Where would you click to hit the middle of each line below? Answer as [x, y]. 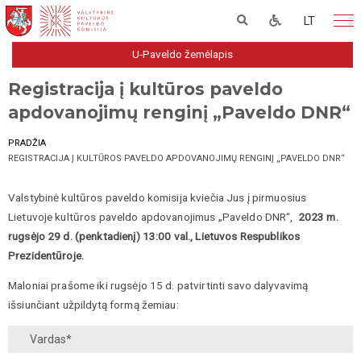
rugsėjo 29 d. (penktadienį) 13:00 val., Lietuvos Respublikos [154, 236]
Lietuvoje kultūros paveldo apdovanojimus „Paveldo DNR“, [153, 216]
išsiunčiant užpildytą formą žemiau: [93, 305]
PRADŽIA [27, 143]
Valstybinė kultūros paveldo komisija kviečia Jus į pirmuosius [158, 197]
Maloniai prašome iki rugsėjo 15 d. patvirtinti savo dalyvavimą [158, 286]
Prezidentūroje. [46, 255]
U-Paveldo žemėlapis [183, 54]
